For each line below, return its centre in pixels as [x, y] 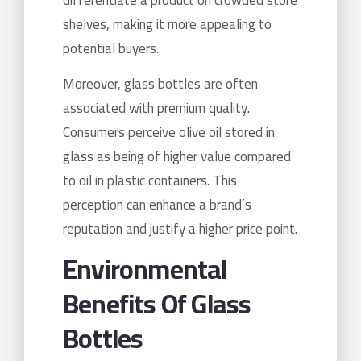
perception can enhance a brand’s [157, 204]
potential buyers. [111, 48]
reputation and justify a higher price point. [180, 228]
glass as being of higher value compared [177, 156]
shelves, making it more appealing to [167, 24]
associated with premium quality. [156, 108]
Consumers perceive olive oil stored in [169, 132]
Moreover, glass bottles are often [160, 83]
